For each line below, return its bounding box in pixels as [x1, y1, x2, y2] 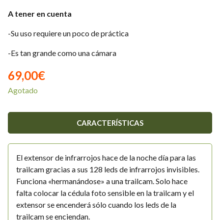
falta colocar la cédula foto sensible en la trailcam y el [16, 188, 194, 197]
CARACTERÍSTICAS [77, 118, 143, 127]
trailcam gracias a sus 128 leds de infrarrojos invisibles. [16, 165, 199, 174]
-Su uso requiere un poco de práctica [8, 28, 129, 38]
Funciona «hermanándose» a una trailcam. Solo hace [16, 176, 188, 186]
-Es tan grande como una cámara [8, 48, 116, 57]
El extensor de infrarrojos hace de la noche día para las [16, 153, 196, 162]
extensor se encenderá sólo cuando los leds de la [16, 200, 176, 209]
